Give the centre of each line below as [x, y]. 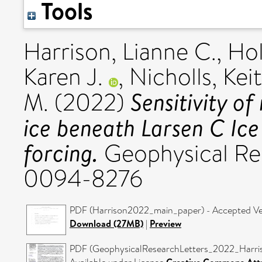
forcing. [61, 153]
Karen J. [63, 77]
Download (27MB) [106, 223]
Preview [166, 223]
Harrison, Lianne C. [120, 52]
